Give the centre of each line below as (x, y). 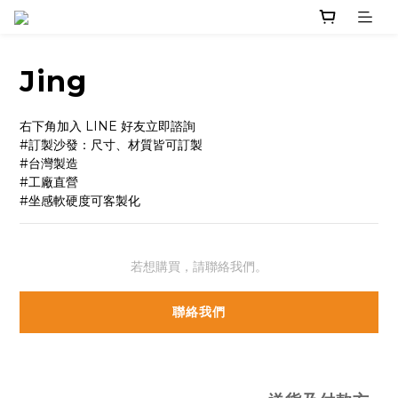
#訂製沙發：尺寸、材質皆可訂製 (111, 145)
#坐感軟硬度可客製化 (80, 201)
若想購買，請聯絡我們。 (199, 267)
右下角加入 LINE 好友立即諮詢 (107, 127)
